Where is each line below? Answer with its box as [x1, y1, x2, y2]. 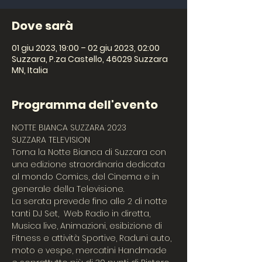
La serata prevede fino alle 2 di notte [12, 195, 170, 207]
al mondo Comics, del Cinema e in [12, 171, 161, 182]
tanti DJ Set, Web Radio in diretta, [12, 208, 153, 219]
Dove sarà [12, 18, 73, 34]
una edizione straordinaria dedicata [12, 158, 167, 170]
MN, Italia [12, 64, 48, 76]
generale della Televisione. [12, 183, 124, 195]
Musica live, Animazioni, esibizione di [12, 220, 164, 232]
